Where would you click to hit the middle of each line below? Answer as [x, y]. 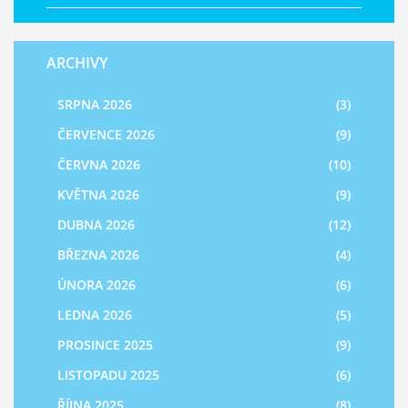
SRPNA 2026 [95, 105]
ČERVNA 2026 [99, 165]
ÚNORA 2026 [97, 285]
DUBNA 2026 [96, 225]
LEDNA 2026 [95, 315]
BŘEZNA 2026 [98, 255]
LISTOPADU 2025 [108, 375]
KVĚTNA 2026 [98, 195]
